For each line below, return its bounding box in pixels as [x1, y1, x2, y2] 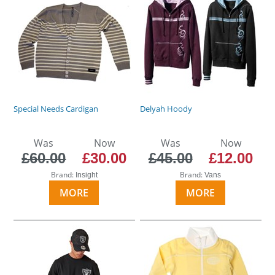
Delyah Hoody [140, 103, 193, 114]
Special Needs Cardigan [14, 103, 99, 114]
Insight [75, 170, 98, 179]
